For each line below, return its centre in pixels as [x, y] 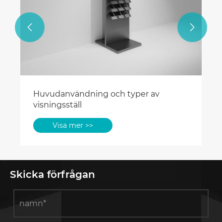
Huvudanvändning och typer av [96, 94]
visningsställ [57, 105]
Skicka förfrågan [53, 174]
